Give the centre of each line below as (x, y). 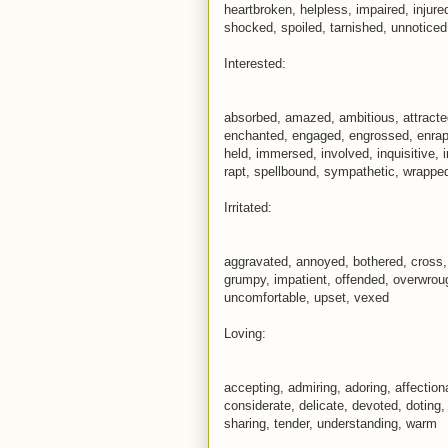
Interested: (255, 63)
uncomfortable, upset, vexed (306, 297)
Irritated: (248, 207)
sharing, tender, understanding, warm (330, 423)
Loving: (245, 333)
